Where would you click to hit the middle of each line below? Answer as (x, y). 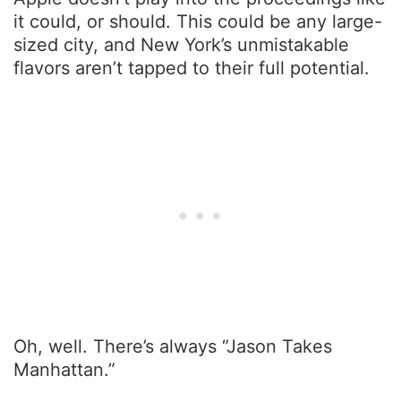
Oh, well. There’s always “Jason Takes (173, 347)
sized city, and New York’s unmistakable (181, 45)
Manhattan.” (64, 370)
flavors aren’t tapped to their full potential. (192, 68)
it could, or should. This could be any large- (198, 22)
